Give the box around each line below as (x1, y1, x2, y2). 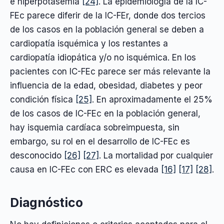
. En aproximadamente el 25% (92, 94, 212, 104)
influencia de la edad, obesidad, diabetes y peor (10, 80, 202, 90)
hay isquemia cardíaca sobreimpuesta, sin (10, 122, 179, 132)
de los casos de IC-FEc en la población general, (10, 108, 200, 118)
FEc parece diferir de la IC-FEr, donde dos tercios (10, 10, 205, 20)
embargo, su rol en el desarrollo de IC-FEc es (10, 136, 190, 146)
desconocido (10, 150, 64, 160)
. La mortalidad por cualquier (99, 150, 213, 160)
